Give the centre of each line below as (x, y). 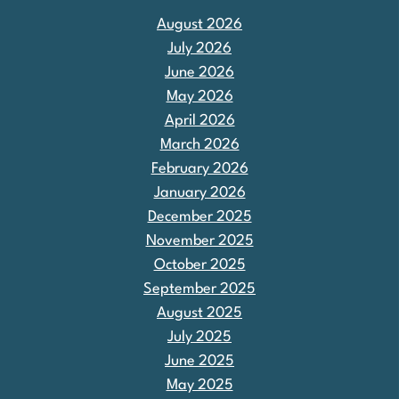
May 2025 (199, 385)
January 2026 (199, 192)
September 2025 (199, 289)
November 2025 (199, 240)
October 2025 (199, 265)
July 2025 (199, 337)
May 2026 (199, 96)
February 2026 (199, 168)
